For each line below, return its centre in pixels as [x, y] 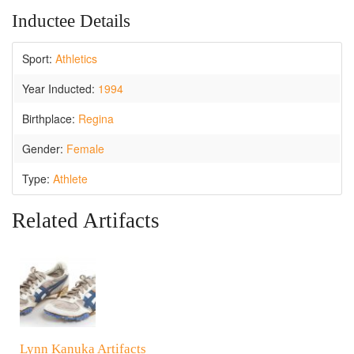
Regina [96, 119]
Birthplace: [50, 119]
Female [85, 149]
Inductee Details [71, 21]
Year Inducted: [60, 88]
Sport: [39, 58]
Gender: [44, 149]
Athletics [76, 58]
